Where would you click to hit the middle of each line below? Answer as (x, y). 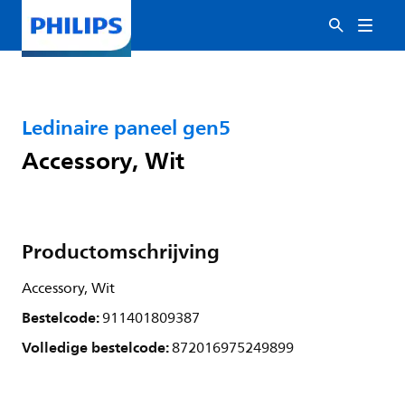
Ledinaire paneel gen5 (126, 127)
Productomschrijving (121, 251)
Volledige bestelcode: (97, 347)
